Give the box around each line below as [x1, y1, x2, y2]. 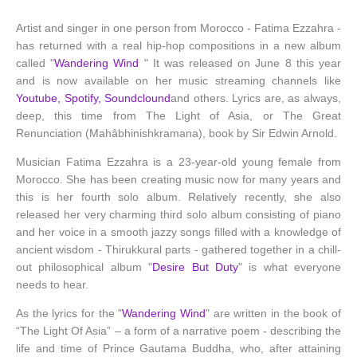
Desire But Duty [152, 261, 238, 273]
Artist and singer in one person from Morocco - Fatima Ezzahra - [16, 22, 341, 34]
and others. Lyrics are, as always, [171, 92, 342, 104]
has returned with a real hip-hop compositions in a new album [16, 39, 341, 52]
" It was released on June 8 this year [139, 57, 342, 69]
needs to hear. [16, 278, 88, 291]
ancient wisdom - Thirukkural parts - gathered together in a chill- [16, 243, 341, 256]
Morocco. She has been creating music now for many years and [16, 173, 341, 186]
